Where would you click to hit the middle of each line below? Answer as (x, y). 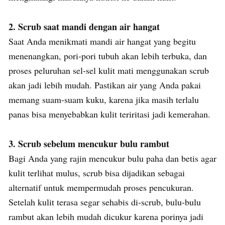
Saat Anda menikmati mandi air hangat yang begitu (102, 41)
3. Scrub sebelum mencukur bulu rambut (89, 144)
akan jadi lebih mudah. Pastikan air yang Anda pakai (105, 85)
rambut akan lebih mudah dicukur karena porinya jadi (106, 217)
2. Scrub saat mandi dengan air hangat (84, 27)
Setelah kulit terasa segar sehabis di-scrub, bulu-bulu (105, 202)
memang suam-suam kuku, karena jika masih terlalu (104, 100)
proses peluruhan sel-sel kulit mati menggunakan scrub (109, 71)
